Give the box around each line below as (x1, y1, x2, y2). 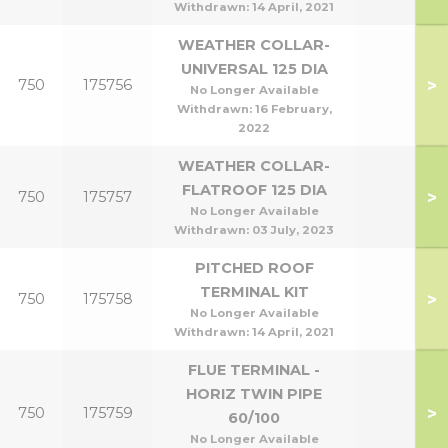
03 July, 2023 (252, 223, 334, 237)
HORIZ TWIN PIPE (186, 385, 322, 403)
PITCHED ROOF (194, 259, 314, 277)
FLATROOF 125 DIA (181, 181, 327, 199)
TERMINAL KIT (199, 283, 309, 301)
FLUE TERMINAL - (188, 361, 320, 379)
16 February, (254, 102, 332, 116)
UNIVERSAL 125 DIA (180, 60, 328, 78)
